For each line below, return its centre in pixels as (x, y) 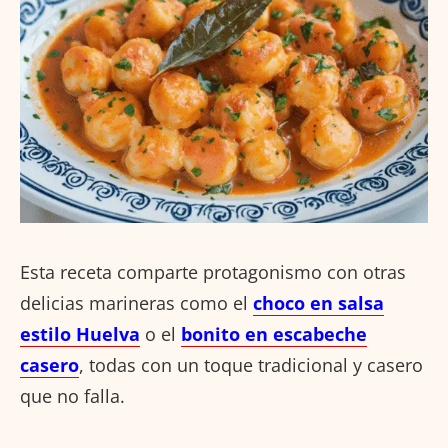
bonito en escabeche (274, 333)
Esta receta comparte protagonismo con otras (213, 271)
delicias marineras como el (136, 302)
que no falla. (72, 395)
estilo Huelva (80, 333)
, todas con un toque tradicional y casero (251, 364)
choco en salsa (318, 302)
